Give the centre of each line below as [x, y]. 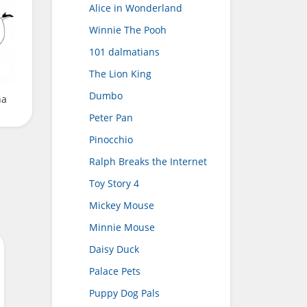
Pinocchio [111, 139]
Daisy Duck [114, 249]
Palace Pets [115, 271]
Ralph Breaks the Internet [148, 161]
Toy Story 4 [114, 183]
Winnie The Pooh [128, 30]
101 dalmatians [124, 52]
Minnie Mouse [122, 227]
